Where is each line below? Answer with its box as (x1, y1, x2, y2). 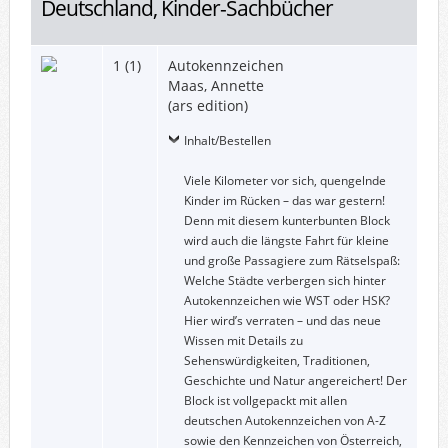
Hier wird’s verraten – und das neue (183, 311, 381, 329)
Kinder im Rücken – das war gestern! (183, 191, 385, 209)
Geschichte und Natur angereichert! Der (183, 371, 407, 389)
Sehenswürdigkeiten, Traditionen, (183, 351, 370, 369)
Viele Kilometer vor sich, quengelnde (183, 171, 386, 189)
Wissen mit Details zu (183, 331, 303, 349)
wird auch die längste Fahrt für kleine (183, 231, 389, 249)
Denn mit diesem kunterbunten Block (183, 211, 390, 229)
